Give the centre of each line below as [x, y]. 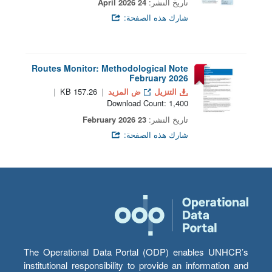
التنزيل [166, 92]
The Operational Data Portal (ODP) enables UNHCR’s [136, 252]
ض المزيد [125, 92]
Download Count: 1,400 [148, 103]
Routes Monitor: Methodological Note [110, 68]
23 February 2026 [142, 120]
